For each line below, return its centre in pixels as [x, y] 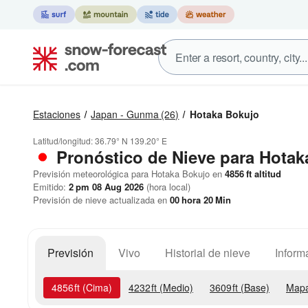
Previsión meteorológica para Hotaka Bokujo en [128, 174]
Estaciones [57, 114]
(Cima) [96, 287]
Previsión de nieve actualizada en [101, 200]
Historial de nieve [208, 253]
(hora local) [167, 187]
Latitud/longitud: [64, 141]
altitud [266, 174]
